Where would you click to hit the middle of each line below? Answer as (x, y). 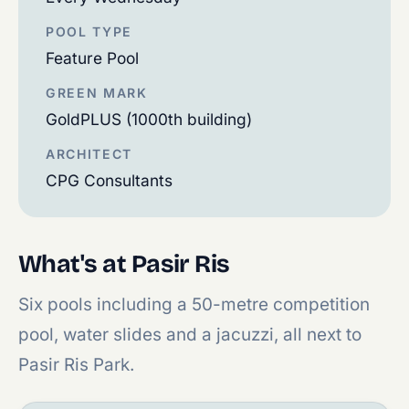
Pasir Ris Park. (76, 365)
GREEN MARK (97, 93)
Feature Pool (92, 58)
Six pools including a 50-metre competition (194, 304)
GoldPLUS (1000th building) (149, 119)
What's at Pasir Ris (124, 264)
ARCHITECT (89, 154)
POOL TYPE (89, 31)
